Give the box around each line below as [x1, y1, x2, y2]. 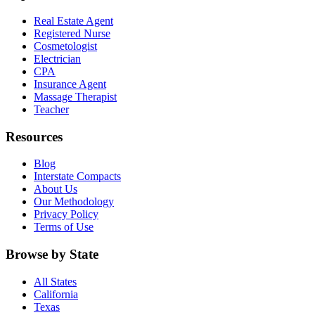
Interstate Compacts [34, 170, 121, 183]
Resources [6, 129, 63, 144]
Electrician [34, 52, 81, 65]
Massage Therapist [34, 90, 117, 103]
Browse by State [6, 247, 98, 262]
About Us [34, 183, 77, 195]
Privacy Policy [34, 208, 98, 221]
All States [34, 275, 77, 288]
